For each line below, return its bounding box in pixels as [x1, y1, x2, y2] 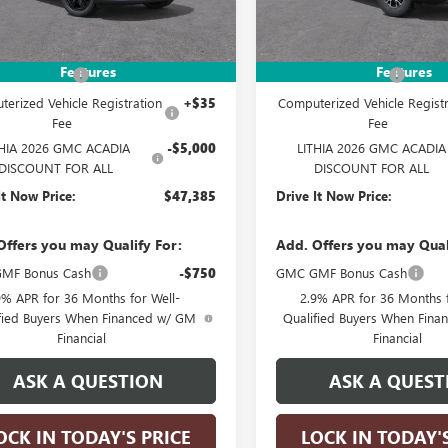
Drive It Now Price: [276, 186, 393, 204]
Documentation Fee [276, 65, 389, 83]
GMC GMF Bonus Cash [276, 263, 408, 281]
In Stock [291, 16, 333, 32]
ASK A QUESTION [13, 368, 163, 393]
